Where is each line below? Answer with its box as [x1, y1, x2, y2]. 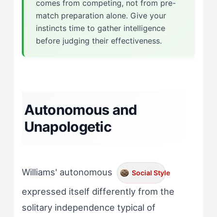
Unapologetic [24, 118, 111, 135]
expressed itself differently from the [21, 186, 174, 197]
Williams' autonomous [21, 166, 115, 177]
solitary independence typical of [21, 201, 155, 213]
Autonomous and [24, 101, 137, 118]
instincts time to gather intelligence [35, 23, 165, 33]
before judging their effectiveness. [35, 35, 162, 46]
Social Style [131, 168, 170, 177]
